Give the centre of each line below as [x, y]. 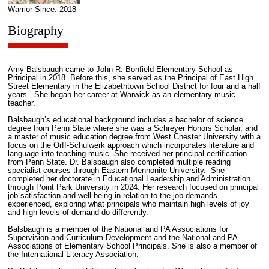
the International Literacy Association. [73, 255]
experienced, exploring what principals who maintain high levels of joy [128, 204]
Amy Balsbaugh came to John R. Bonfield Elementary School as [120, 70]
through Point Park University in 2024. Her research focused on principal [133, 188]
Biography [35, 30]
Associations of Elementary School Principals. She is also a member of [132, 246]
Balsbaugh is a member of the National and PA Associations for [118, 230]
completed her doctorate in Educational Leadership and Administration [129, 179]
